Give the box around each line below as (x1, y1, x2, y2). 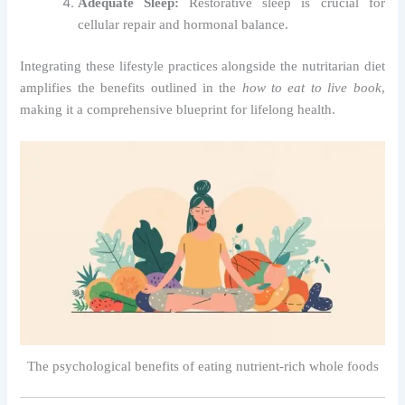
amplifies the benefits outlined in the (20, 80, 242, 95)
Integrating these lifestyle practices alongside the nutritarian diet (20, 58, 385, 73)
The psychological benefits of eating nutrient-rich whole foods (26, 359, 379, 374)
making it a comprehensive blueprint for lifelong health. (20, 101, 336, 117)
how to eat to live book (241, 80, 381, 95)
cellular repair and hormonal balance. (78, 16, 289, 32)
